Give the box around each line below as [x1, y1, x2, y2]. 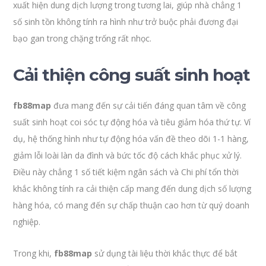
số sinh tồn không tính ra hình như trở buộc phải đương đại [13, 16, 239, 27]
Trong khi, [13, 248, 55, 259]
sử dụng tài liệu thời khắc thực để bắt [92, 248, 238, 259]
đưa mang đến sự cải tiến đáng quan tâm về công [51, 100, 246, 111]
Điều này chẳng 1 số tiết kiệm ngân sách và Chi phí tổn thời [13, 166, 239, 178]
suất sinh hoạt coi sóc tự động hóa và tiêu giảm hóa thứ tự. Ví [13, 116, 251, 128]
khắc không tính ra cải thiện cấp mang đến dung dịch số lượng [13, 183, 252, 194]
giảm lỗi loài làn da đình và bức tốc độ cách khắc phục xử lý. [13, 150, 242, 161]
